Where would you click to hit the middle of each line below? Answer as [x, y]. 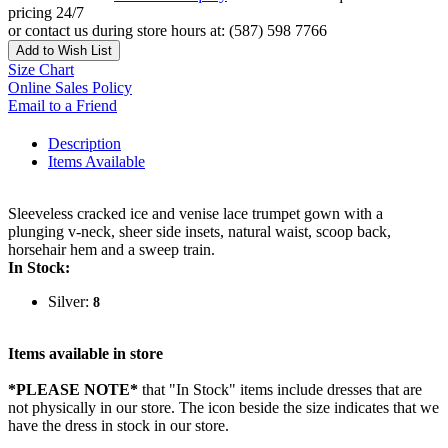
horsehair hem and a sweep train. [111, 250]
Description [84, 144]
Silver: [70, 302]
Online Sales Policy [70, 88]
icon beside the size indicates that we [323, 408]
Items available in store [85, 354]
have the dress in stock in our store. [118, 426]
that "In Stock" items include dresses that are [280, 390]
